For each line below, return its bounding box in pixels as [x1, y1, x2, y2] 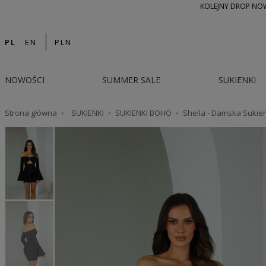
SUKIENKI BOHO [115, 107, 172, 118]
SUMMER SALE [102, 74, 161, 85]
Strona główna [4, 107, 57, 118]
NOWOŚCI [4, 74, 45, 85]
